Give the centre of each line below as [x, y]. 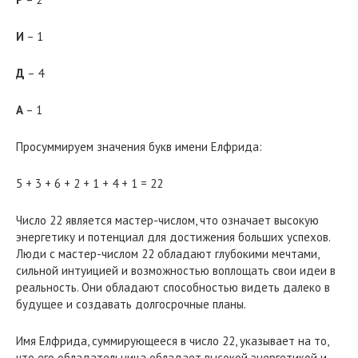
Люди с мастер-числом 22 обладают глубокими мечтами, [167, 253]
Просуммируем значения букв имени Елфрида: [139, 146]
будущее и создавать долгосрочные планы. [131, 304]
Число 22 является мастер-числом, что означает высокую [167, 220]
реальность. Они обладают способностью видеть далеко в [173, 287]
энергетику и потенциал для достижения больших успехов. [173, 237]
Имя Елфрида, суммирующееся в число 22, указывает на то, [172, 340]
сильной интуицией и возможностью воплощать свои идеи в [176, 270]
